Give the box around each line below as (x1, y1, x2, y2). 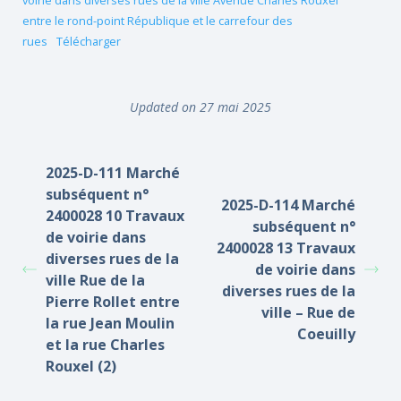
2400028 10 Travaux (46, 206, 184, 226)
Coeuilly (297, 324, 355, 344)
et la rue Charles (46, 335, 165, 354)
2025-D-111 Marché (46, 163, 180, 183)
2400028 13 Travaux (217, 238, 355, 258)
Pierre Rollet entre (46, 292, 180, 311)
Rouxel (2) (46, 356, 116, 376)
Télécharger (55, 33, 121, 49)
